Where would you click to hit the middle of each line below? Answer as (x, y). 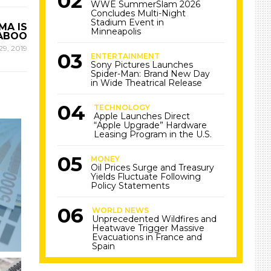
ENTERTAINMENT (126, 56)
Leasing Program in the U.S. (153, 134)
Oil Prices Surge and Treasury (153, 168)
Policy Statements (130, 186)
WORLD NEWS (121, 210)
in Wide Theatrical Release (147, 83)
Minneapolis (116, 31)
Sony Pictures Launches (142, 65)
